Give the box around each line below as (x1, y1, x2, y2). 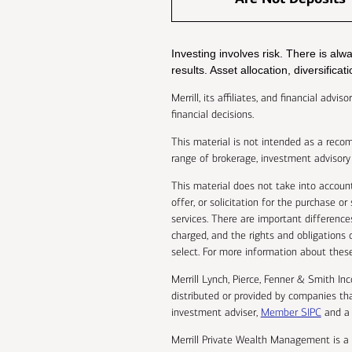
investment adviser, (170, 306, 261, 320)
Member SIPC (260, 306, 321, 320)
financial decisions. (170, 108, 254, 122)
